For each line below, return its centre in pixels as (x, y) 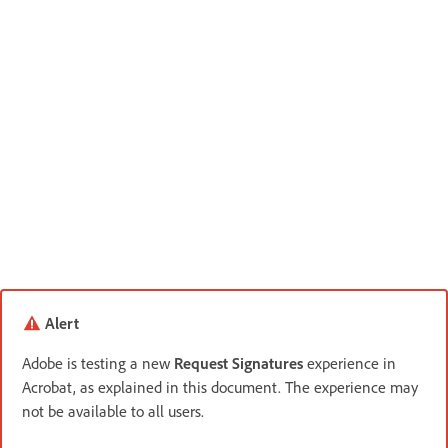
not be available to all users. (113, 411)
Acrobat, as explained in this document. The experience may (220, 387)
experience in (349, 363)
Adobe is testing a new (98, 363)
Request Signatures (238, 363)
